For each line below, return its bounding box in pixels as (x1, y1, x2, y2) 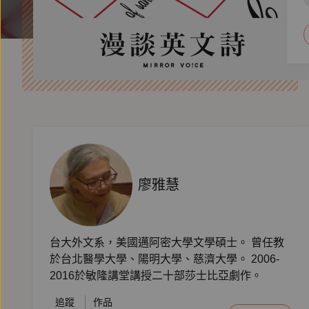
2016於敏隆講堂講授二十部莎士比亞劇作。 (50, 270, 262, 281)
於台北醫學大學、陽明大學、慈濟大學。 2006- (50, 253, 279, 265)
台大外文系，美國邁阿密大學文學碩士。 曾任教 (50, 237, 284, 248)
